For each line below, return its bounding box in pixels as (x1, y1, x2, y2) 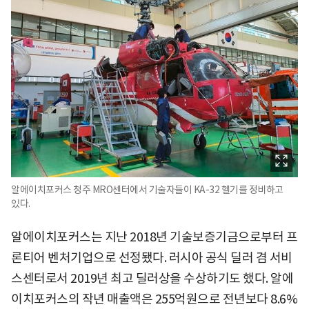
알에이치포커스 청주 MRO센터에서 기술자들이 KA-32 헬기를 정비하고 (11, 183, 283, 196)
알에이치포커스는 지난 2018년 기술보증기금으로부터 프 (11, 229, 297, 245)
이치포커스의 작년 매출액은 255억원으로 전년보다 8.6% (11, 291, 297, 307)
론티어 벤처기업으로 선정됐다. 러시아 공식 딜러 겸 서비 (11, 250, 292, 266)
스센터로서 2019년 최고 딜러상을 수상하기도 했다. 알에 (11, 270, 293, 286)
